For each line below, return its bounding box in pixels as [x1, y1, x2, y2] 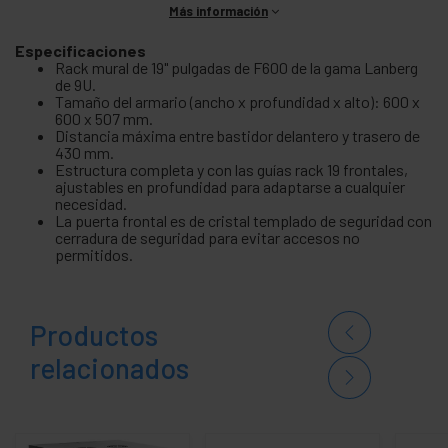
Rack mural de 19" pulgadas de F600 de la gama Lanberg [55, 58, 418, 77]
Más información [169, 3, 268, 19]
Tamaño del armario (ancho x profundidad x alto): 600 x [55, 92, 420, 111]
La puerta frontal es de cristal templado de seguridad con [55, 211, 432, 230]
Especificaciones [15, 41, 146, 60]
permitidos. [55, 245, 133, 264]
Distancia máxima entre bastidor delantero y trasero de [55, 126, 420, 145]
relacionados [30, 351, 189, 385]
